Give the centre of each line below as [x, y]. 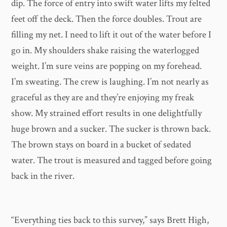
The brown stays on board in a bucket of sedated [101, 144]
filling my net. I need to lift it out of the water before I [111, 34]
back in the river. [43, 176]
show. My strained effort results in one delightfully [107, 113]
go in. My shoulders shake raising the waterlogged [105, 50]
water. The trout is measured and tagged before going [112, 160]
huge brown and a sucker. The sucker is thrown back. [111, 129]
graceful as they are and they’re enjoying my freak [103, 97]
